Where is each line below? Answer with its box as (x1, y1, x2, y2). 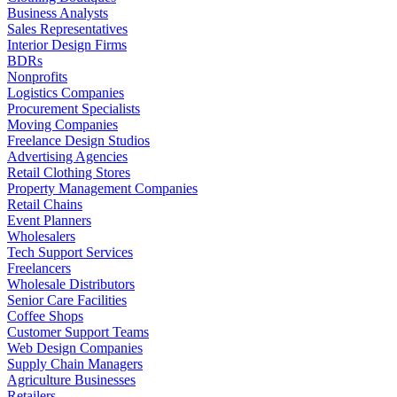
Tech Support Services (7, 245, 133, 261)
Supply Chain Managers (7, 356, 143, 372)
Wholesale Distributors (7, 276, 135, 292)
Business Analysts (7, 5, 108, 21)
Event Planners (7, 213, 91, 229)
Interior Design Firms (7, 37, 127, 53)
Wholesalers (7, 229, 75, 245)
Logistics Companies (7, 85, 124, 101)
